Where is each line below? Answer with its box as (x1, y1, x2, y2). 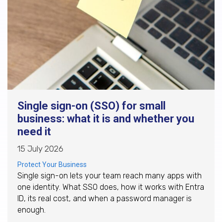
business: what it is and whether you (17, 112, 194, 125)
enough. (17, 205, 46, 215)
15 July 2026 (17, 143, 63, 154)
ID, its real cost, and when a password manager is (17, 193, 192, 203)
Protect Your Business (17, 160, 87, 168)
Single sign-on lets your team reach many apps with (17, 170, 202, 180)
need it (17, 125, 51, 138)
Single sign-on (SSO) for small (17, 99, 166, 112)
